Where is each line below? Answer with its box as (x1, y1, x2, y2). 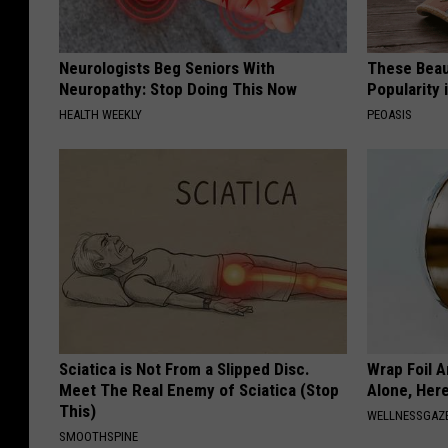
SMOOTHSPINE (59, 429, 138, 445)
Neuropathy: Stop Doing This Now (59, 79, 297, 100)
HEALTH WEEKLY (59, 107, 142, 123)
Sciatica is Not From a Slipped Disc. (59, 359, 310, 380)
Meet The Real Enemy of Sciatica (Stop (59, 380, 339, 401)
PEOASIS (367, 107, 413, 123)
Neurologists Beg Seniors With (59, 58, 275, 79)
